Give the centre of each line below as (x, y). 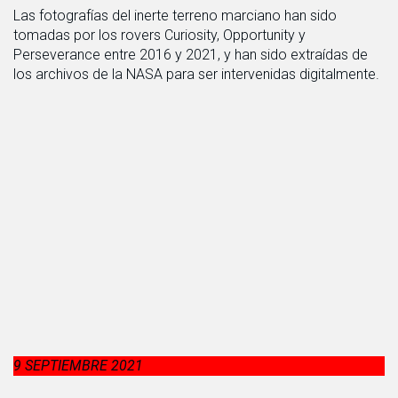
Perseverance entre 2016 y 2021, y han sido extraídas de (191, 54)
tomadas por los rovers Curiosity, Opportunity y (159, 35)
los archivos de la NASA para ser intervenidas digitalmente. (196, 74)
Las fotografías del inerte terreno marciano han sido (175, 15)
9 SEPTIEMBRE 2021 (78, 365)
